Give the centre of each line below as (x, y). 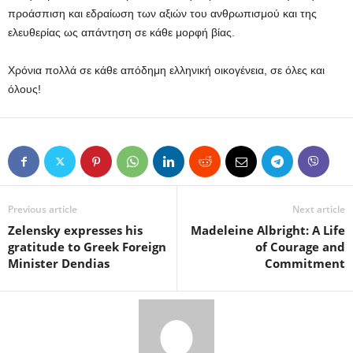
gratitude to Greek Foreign (87, 247)
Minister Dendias (59, 264)
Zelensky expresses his (75, 230)
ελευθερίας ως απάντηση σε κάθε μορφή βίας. (121, 33)
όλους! (24, 89)
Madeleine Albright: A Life (268, 230)
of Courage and (300, 247)
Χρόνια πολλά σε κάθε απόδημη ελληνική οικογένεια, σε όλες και (166, 71)
